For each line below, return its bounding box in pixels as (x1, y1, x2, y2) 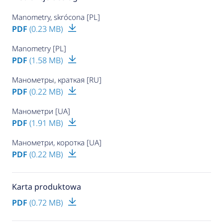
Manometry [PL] (11, 43, 66, 53)
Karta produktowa (11, 181, 81, 192)
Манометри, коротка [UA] (11, 137, 102, 147)
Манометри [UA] (11, 106, 70, 116)
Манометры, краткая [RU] (11, 74, 102, 85)
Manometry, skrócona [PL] (11, 11, 100, 22)
